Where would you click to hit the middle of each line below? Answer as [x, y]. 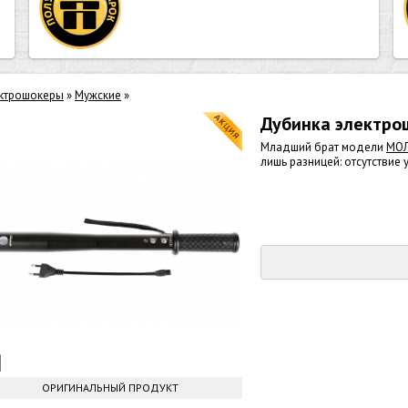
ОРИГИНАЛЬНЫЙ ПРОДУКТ [110, 388]
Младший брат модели [323, 147]
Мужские [98, 95]
